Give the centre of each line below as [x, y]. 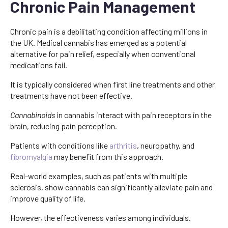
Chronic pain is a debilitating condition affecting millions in [109, 31]
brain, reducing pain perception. [64, 126]
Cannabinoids [33, 115]
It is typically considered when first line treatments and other [112, 84]
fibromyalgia [31, 156]
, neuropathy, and [166, 145]
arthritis [123, 145]
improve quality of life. [48, 198]
